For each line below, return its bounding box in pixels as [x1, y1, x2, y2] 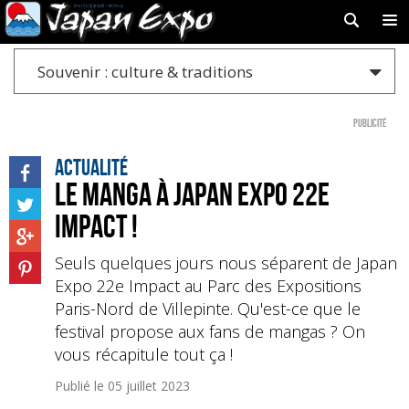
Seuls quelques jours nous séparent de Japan [55, 252, 397, 274]
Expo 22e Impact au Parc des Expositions [55, 275, 362, 297]
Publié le [55, 377, 108, 394]
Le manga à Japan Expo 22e [55, 177, 330, 212]
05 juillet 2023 [108, 377, 190, 394]
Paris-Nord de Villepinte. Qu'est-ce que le [55, 298, 361, 320]
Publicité [353, 117, 386, 129]
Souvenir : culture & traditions [37, 61, 253, 82]
